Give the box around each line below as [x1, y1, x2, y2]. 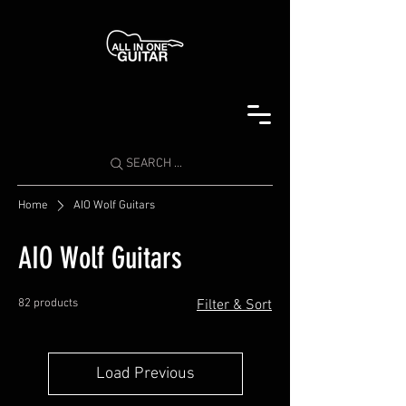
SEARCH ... [126, 156, 182, 171]
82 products [18, 296, 78, 311]
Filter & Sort [197, 296, 272, 314]
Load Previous [95, 364, 195, 383]
